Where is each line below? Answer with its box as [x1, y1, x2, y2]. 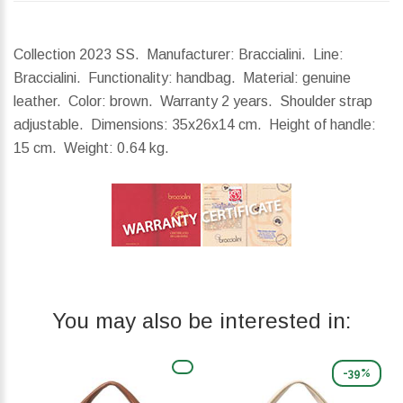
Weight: [64, 140, 113, 157]
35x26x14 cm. [168, 117, 269, 133]
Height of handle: [269, 117, 376, 133]
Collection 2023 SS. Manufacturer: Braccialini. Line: [13, 47, 344, 63]
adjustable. [13, 117, 91, 133]
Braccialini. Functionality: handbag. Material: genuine [13, 70, 351, 86]
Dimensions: [91, 117, 168, 133]
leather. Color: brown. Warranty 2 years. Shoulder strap [13, 94, 372, 110]
